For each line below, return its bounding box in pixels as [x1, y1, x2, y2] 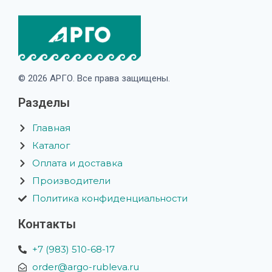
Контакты [18, 217, 76, 231]
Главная [32, 122, 70, 134]
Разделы [18, 95, 70, 110]
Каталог [32, 140, 70, 151]
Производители [32, 175, 110, 186]
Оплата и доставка [32, 157, 123, 169]
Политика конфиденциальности [32, 192, 188, 204]
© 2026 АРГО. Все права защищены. [18, 73, 170, 84]
